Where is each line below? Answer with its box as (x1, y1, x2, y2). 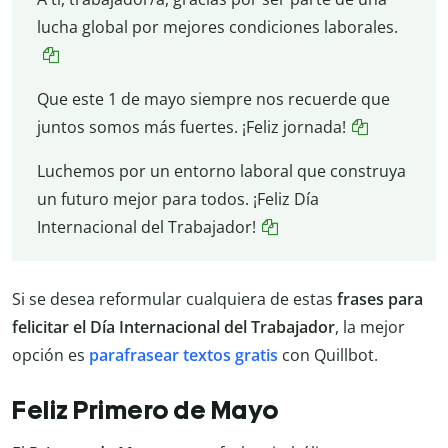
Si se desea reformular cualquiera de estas (12, 288, 337, 311)
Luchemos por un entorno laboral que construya (36, 159, 406, 182)
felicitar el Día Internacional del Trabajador (12, 316, 335, 339)
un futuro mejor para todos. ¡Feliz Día (36, 187, 319, 210)
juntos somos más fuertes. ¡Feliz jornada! (36, 115, 346, 138)
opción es (12, 344, 89, 367)
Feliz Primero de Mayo (12, 394, 279, 425)
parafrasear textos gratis (89, 344, 278, 367)
